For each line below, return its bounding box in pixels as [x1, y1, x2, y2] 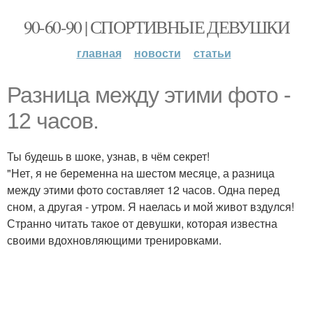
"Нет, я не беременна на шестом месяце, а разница [7, 165, 275, 181]
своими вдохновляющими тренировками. [7, 232, 221, 248]
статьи [193, 45, 231, 61]
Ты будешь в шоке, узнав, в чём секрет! [7, 148, 210, 164]
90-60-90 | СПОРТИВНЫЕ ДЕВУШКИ [23, 15, 290, 38]
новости [133, 45, 181, 61]
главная [76, 45, 122, 61]
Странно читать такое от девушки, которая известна [7, 215, 277, 231]
